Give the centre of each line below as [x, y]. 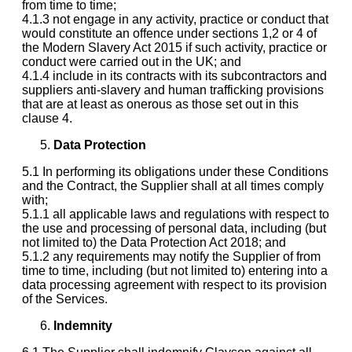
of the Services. [65, 299]
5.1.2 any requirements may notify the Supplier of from [171, 256]
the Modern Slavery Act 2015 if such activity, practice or [174, 47]
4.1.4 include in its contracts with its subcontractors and [174, 75]
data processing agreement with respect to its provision [174, 284]
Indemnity [83, 325]
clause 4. [47, 118]
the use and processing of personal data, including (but [174, 228]
